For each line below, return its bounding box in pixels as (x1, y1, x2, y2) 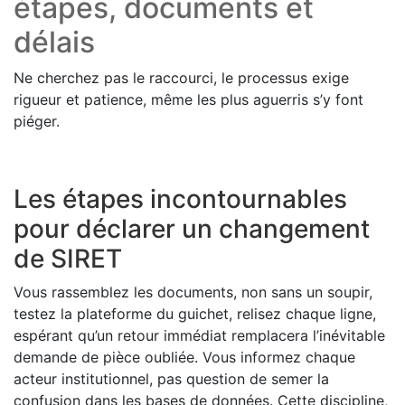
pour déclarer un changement (14, 213, 370, 245)
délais (14, 24, 95, 61)
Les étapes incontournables (14, 184, 347, 215)
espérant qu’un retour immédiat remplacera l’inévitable (14, 326, 385, 345)
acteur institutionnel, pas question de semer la (14, 370, 329, 389)
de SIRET (14, 243, 122, 275)
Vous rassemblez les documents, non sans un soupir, (14, 283, 372, 302)
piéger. (14, 112, 60, 131)
